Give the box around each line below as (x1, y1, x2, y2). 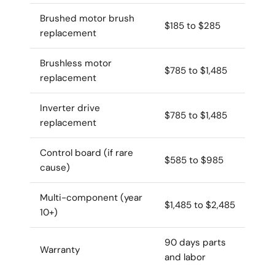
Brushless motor (40, 56, 112, 69)
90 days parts (165, 236, 226, 249)
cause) (40, 161, 70, 174)
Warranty (40, 243, 80, 256)
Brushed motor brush (40, 12, 134, 25)
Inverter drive (40, 101, 100, 114)
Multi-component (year (40, 191, 142, 204)
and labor (165, 250, 206, 263)
